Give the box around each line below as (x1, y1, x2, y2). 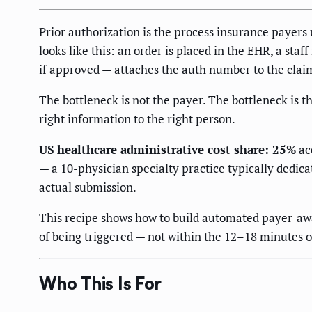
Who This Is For (39, 273, 162, 295)
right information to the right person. (39, 111, 235, 127)
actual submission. (39, 179, 136, 196)
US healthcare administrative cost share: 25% (39, 141, 296, 158)
